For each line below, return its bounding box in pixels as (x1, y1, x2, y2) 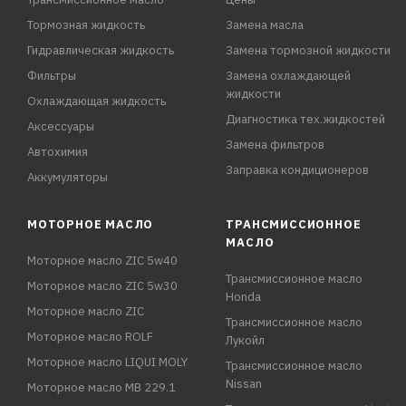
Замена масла (226, 17, 304, 34)
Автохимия (27, 144, 88, 160)
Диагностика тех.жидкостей (226, 111, 386, 128)
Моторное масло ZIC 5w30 (27, 278, 178, 295)
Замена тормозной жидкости (226, 43, 391, 59)
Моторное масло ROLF (27, 329, 153, 345)
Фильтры (27, 68, 76, 84)
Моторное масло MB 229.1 (27, 380, 176, 396)
